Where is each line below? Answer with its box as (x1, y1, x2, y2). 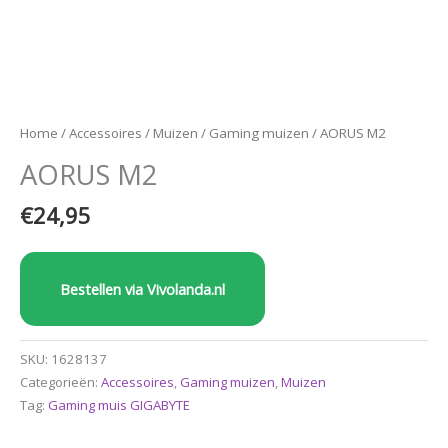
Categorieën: (20, 372, 101, 391)
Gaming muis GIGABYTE (48, 395, 190, 414)
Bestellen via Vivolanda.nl (60, 278, 225, 299)
